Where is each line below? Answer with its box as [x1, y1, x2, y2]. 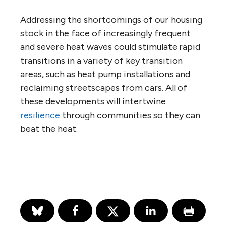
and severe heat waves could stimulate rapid [20, 41, 200, 53]
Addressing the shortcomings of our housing [20, 14, 202, 26]
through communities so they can [60, 109, 200, 121]
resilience [20, 109, 60, 121]
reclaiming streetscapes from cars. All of [20, 82, 187, 94]
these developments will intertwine [20, 96, 166, 107]
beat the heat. [20, 123, 78, 135]
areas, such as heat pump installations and [20, 69, 190, 80]
